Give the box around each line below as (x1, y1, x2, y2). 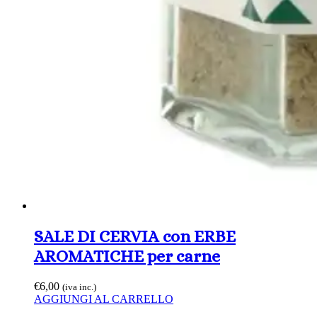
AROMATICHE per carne (34, 246, 220, 266)
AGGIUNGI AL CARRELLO (34, 292, 173, 305)
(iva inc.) (62, 281, 96, 292)
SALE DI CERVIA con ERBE (34, 226, 236, 246)
